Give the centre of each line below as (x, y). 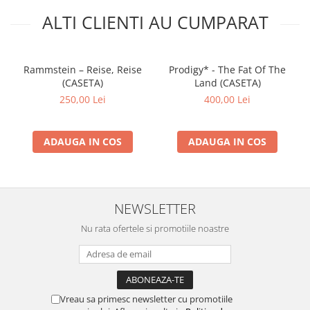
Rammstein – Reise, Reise (83, 70)
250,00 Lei (83, 99)
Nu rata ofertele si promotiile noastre (155, 228)
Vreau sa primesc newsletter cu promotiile (146, 299)
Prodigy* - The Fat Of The (227, 70)
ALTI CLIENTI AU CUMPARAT (155, 22)
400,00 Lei (227, 99)
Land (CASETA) (227, 83)
